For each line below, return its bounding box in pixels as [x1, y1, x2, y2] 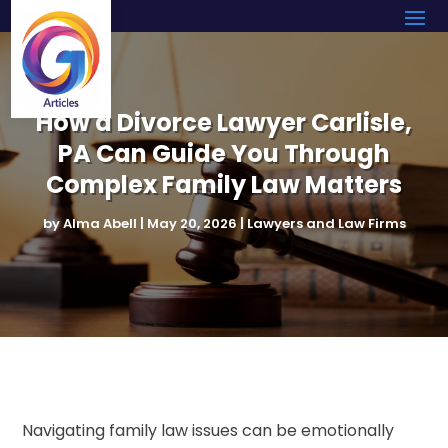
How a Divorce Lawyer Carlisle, [36, 105, 412, 139]
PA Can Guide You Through [58, 136, 390, 170]
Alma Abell [62, 213, 137, 233]
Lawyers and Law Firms [246, 213, 406, 233]
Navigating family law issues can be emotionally [22, 418, 395, 442]
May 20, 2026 [146, 213, 237, 233]
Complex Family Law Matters [46, 167, 402, 201]
